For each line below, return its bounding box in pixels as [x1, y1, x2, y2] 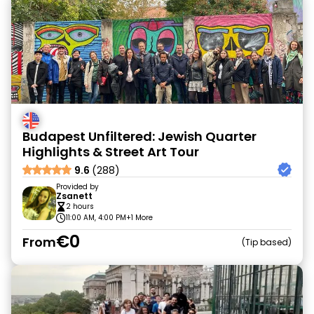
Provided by [56, 182, 99, 192]
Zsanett [56, 190, 93, 202]
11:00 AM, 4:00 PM [66, 212, 126, 223]
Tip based [245, 235, 288, 248]
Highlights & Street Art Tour [22, 143, 199, 161]
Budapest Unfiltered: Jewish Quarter [22, 128, 257, 145]
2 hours [66, 201, 94, 212]
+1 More [126, 212, 153, 223]
